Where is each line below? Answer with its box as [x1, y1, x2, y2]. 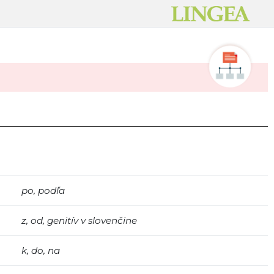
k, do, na [21, 245, 60, 256]
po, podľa [21, 185, 65, 196]
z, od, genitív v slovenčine [21, 215, 137, 226]
